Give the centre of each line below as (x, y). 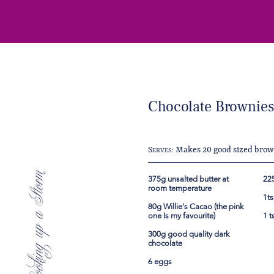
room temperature (181, 188)
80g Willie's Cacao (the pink (196, 206)
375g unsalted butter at (188, 179)
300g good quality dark (189, 234)
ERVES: (163, 150)
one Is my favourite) (183, 216)
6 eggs (161, 261)
